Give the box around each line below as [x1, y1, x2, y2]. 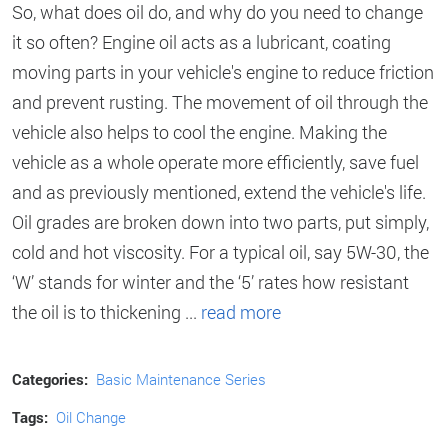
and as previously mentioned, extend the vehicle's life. [12, 179, 426, 204]
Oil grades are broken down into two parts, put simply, [12, 209, 429, 234]
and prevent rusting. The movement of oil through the [12, 89, 428, 114]
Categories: [12, 368, 88, 389]
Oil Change [55, 406, 126, 427]
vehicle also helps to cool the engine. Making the [12, 119, 387, 144]
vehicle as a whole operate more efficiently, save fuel [12, 149, 419, 174]
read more [201, 299, 281, 324]
